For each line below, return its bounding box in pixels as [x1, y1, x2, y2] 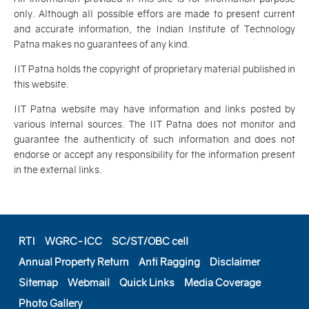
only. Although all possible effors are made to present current [14, 8, 295, 21]
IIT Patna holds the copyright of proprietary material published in [14, 63, 295, 76]
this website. [14, 78, 69, 91]
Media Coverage [184, 276, 261, 290]
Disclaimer [210, 255, 260, 269]
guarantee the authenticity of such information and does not [14, 133, 295, 146]
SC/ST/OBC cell [112, 235, 188, 248]
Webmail [68, 276, 110, 290]
